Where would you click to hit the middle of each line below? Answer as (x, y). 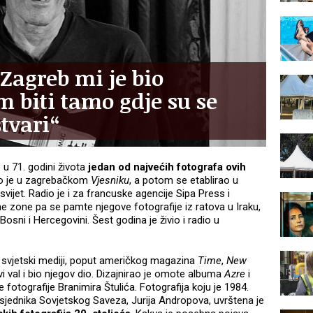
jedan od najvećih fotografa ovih (166, 167)
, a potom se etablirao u (184, 181)
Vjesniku (110, 181)
